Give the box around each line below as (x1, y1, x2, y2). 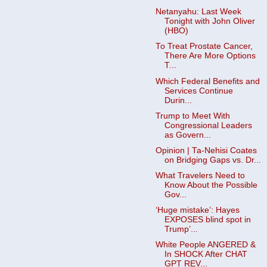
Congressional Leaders (164, 120, 252, 130)
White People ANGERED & (155, 240, 256, 250)
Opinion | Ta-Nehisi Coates (155, 145, 257, 155)
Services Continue (164, 86, 233, 95)
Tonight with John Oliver (164, 17, 255, 26)
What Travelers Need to (155, 170, 245, 180)
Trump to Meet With (155, 111, 230, 120)
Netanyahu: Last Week (155, 7, 241, 17)
